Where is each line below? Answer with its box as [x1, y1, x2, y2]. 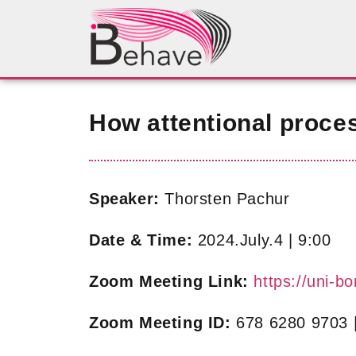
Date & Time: [89, 230, 198, 249]
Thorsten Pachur [159, 189, 290, 207]
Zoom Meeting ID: [89, 313, 231, 331]
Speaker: [89, 189, 160, 207]
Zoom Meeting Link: [89, 272, 249, 290]
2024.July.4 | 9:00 [197, 230, 331, 249]
